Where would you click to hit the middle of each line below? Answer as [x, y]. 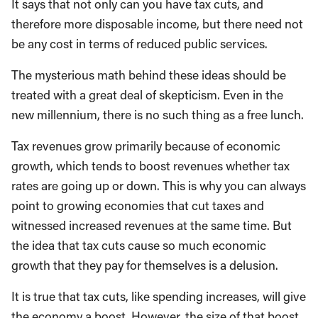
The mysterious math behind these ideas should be [149, 75]
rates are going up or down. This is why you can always [159, 186]
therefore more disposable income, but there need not [157, 24]
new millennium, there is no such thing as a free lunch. [158, 115]
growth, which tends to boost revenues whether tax [150, 166]
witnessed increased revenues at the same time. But [152, 225]
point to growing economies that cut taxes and [138, 205]
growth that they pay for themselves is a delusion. [145, 265]
